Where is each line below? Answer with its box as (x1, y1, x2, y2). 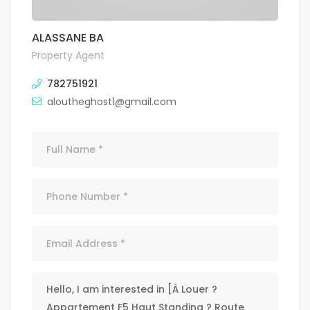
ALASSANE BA (32, 30, 104, 46)
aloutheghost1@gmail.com (47, 95, 176, 109)
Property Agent (32, 48, 104, 63)
